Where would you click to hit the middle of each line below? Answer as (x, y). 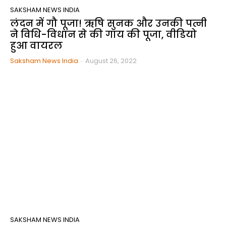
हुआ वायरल (36, 45)
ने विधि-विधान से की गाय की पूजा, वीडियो (103, 34)
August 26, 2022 (111, 61)
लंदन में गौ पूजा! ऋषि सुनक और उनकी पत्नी (108, 23)
